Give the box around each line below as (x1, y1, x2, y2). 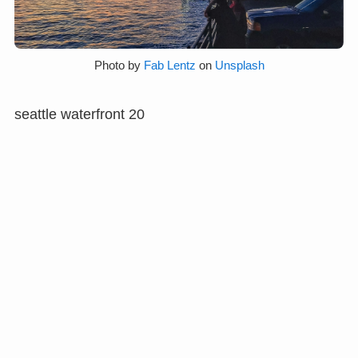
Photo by (93, 59, 144, 73)
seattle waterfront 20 (14, 105, 145, 122)
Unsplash (214, 59, 265, 73)
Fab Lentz (143, 59, 196, 73)
